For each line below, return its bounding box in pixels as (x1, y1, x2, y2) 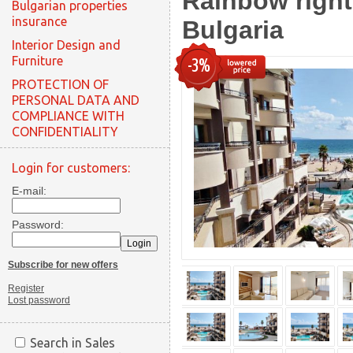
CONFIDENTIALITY (12, 124, 118, 139)
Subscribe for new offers (8, 259, 118, 270)
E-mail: (12, 184, 46, 197)
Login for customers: (12, 161, 130, 175)
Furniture (12, 54, 63, 68)
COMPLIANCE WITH (12, 109, 124, 123)
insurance (12, 14, 67, 28)
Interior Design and (12, 38, 121, 52)
